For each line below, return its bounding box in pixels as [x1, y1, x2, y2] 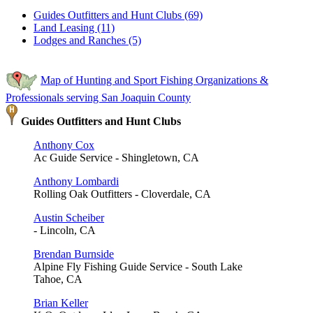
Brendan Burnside [34, 248, 114, 261]
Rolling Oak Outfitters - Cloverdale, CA [34, 188, 211, 201]
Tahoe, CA [34, 273, 82, 286]
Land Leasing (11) [34, 22, 115, 34]
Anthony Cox [34, 139, 94, 152]
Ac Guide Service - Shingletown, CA [34, 152, 199, 164]
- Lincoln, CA [34, 224, 96, 237]
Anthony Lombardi [34, 175, 119, 188]
